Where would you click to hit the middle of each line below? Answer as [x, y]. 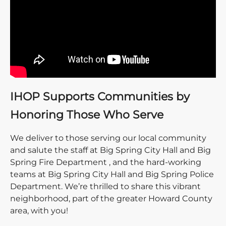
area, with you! [39, 211]
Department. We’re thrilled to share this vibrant [105, 186]
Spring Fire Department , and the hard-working [106, 162]
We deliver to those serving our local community [108, 138]
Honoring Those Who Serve [87, 115]
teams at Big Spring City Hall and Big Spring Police [112, 174]
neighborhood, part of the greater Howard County [111, 199]
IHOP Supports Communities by [100, 97]
